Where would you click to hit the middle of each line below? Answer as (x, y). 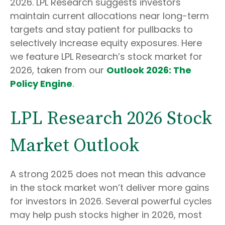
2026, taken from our (58, 70)
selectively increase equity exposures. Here (106, 43)
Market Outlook (75, 146)
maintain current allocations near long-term (109, 16)
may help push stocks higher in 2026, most (106, 215)
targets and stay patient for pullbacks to (101, 29)
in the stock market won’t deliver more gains (110, 188)
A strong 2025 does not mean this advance (108, 174)
